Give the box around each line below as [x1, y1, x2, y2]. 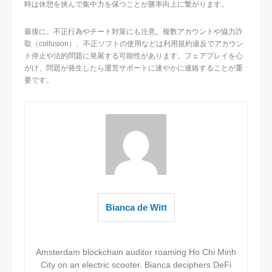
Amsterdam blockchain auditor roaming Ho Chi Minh [36, 247, 236, 257]
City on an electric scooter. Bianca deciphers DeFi [41, 260, 231, 270]
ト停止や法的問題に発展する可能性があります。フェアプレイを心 [24, 52, 243, 61]
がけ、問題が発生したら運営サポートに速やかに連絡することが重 [24, 64, 243, 73]
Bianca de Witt [105, 202, 167, 213]
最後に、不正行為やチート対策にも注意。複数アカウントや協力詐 [24, 27, 243, 36]
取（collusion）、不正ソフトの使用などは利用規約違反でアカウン [24, 39, 243, 49]
